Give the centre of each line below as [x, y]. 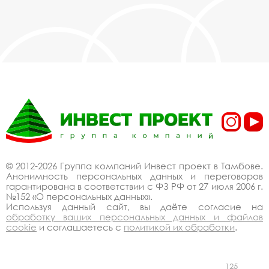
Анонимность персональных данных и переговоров [134, 176]
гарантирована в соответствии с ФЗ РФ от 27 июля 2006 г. [134, 186]
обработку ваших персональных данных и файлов [134, 217]
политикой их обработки [179, 227]
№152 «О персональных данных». [79, 197]
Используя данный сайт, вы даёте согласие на [134, 207]
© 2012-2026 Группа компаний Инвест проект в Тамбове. [134, 166]
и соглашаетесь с [80, 227]
